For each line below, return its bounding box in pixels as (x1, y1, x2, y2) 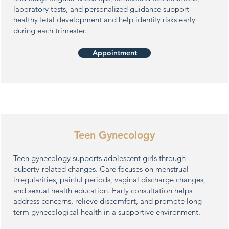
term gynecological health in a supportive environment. (13, 207, 200, 217)
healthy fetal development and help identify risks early (13, 15, 195, 25)
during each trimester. (13, 26, 87, 35)
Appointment (92, 48, 137, 57)
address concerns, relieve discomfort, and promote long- (13, 196, 204, 206)
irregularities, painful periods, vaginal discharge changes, (13, 175, 205, 185)
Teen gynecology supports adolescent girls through (13, 153, 186, 163)
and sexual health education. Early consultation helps (13, 186, 192, 195)
